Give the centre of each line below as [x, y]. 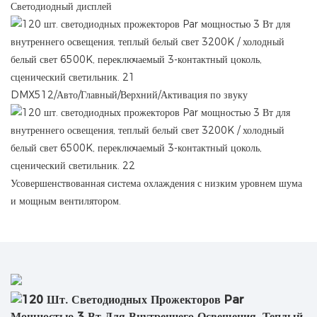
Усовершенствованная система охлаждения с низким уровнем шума [156, 184]
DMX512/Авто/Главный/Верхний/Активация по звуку [129, 95]
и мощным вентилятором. [66, 201]
